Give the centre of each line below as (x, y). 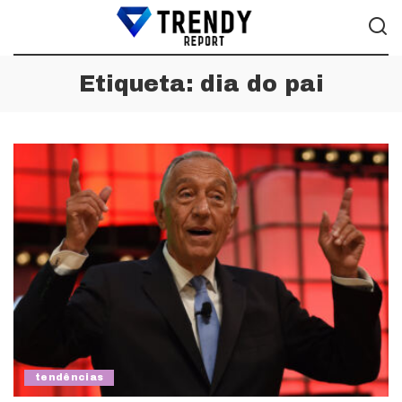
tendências (70, 378)
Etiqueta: (139, 84)
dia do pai (262, 84)
